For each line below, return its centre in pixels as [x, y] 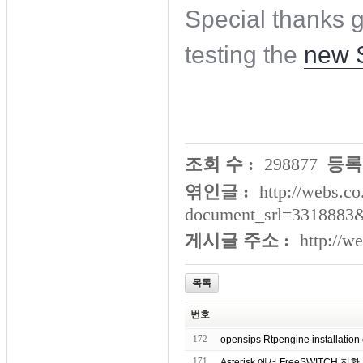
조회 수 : [219, 164]
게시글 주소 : [237, 240]
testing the [244, 55]
